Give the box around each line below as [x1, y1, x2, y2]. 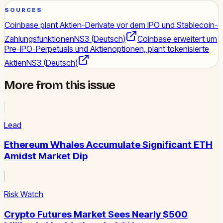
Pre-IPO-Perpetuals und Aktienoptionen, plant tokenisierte [4, 43, 209, 54]
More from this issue [4, 78, 115, 92]
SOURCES [4, 6, 43, 14]
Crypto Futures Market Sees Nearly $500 [4, 208, 188, 220]
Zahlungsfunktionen [4, 33, 74, 44]
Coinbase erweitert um [137, 33, 217, 44]
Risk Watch [4, 189, 43, 200]
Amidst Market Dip [4, 150, 88, 162]
